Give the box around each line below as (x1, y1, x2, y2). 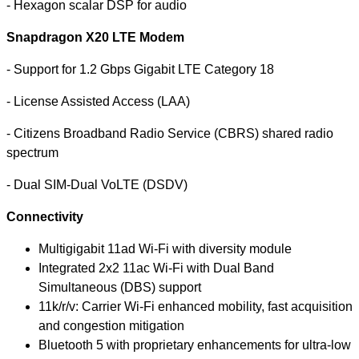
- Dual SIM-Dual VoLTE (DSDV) (6, 177, 188, 192)
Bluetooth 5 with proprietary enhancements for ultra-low (38, 337, 351, 352)
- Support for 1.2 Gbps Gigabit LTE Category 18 (6, 62, 274, 76)
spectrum (6, 145, 58, 159)
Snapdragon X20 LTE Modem (6, 30, 184, 44)
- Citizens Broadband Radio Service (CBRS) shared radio (6, 126, 333, 140)
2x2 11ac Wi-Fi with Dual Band (99, 260, 274, 275)
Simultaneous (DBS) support (38, 280, 201, 294)
